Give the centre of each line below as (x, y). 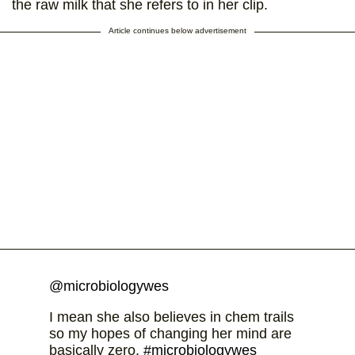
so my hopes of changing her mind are (170, 333)
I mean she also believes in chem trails (171, 317)
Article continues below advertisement (177, 30)
